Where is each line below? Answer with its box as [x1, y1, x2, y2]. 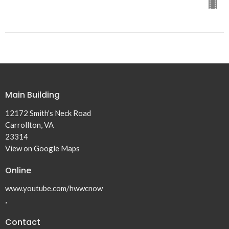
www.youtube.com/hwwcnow [5, 184, 103, 193]
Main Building [5, 89, 60, 101]
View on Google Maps [5, 143, 80, 153]
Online [5, 164, 31, 176]
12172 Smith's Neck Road [5, 108, 91, 118]
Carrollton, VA [5, 120, 54, 129]
